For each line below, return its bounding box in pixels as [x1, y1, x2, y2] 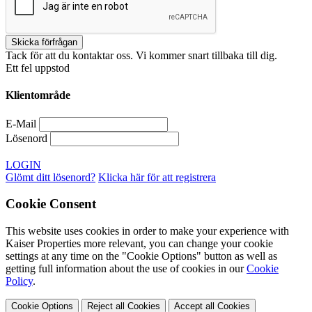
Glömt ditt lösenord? [6, 171, 95, 183]
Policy [6, 274, 33, 287]
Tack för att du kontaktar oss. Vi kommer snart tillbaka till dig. [6, 49, 277, 61]
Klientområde [6, 89, 70, 102]
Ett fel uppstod [6, 62, 70, 74]
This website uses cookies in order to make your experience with [6, 224, 289, 237]
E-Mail [6, 117, 36, 130]
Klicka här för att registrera [98, 171, 216, 183]
